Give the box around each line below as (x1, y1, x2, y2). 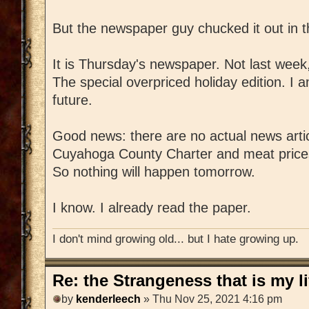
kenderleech (76, 292, 141, 305)
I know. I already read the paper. (52, 199, 251, 215)
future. (52, 92, 92, 108)
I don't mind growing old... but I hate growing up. (52, 232, 299, 246)
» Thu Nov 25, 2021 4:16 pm (141, 292, 282, 305)
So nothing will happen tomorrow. (52, 163, 255, 179)
